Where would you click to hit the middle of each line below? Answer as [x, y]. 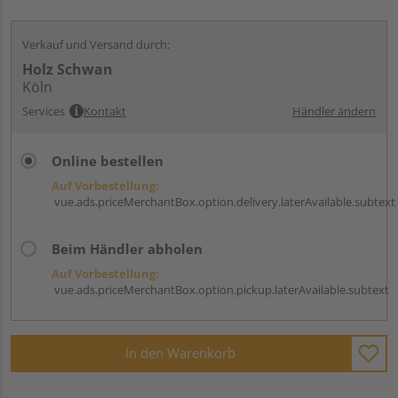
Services [44, 111]
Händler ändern [334, 111]
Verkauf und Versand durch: [96, 44]
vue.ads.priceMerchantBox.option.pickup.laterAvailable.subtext [220, 289]
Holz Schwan [68, 69]
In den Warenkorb [180, 353]
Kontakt [105, 111]
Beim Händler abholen [127, 248]
